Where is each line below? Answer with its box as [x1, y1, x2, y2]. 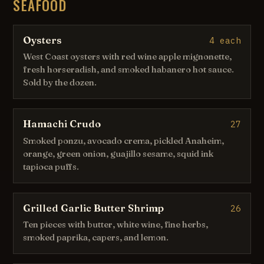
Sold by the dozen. [23, 77, 97, 88]
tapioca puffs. [23, 161, 80, 172]
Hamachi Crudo [23, 118, 101, 130]
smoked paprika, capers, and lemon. [23, 232, 169, 243]
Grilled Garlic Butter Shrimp [23, 202, 164, 214]
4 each [209, 35, 241, 47]
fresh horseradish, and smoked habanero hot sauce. [23, 64, 235, 75]
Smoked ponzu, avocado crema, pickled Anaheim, [23, 135, 225, 146]
